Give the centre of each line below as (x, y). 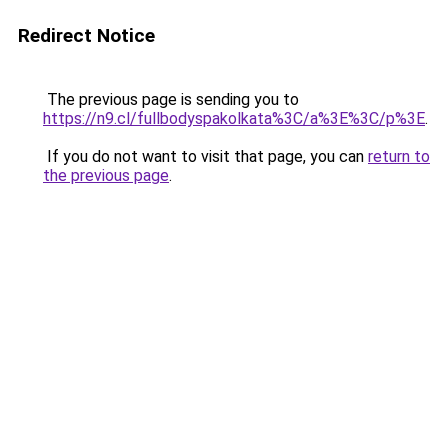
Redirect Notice (86, 35)
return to (399, 156)
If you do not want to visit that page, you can (205, 156)
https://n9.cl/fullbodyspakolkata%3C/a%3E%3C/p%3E (234, 118)
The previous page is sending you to (171, 99)
